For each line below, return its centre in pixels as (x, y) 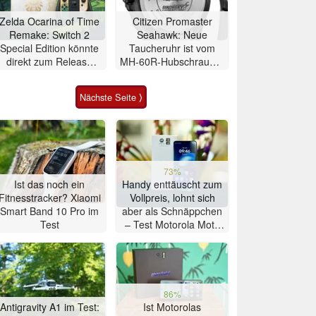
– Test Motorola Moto (172, 224)
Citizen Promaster (172, 21)
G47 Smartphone (172, 237)
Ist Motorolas (172, 306)
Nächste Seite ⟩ (111, 97)
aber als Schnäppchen (172, 211)
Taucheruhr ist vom (172, 48)
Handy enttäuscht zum (172, 184)
